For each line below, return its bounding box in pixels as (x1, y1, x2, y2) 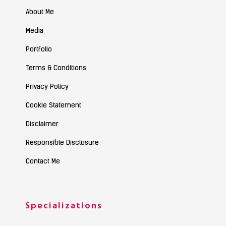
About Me (25, 8, 54, 16)
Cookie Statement (25, 101, 81, 109)
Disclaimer (25, 120, 59, 128)
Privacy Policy (25, 83, 69, 91)
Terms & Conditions (25, 64, 86, 72)
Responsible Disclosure (25, 139, 99, 147)
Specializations (25, 198, 102, 213)
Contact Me (25, 157, 60, 165)
